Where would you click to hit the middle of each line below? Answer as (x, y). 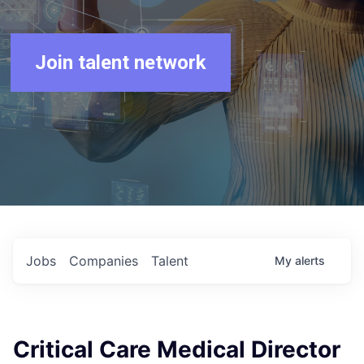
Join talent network (121, 63)
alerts (310, 260)
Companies (104, 261)
